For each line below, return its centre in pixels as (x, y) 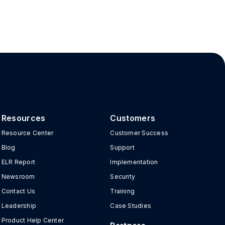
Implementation (134, 162)
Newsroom (18, 177)
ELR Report (18, 162)
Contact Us (18, 191)
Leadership (19, 206)
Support (122, 147)
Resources (23, 118)
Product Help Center (33, 220)
